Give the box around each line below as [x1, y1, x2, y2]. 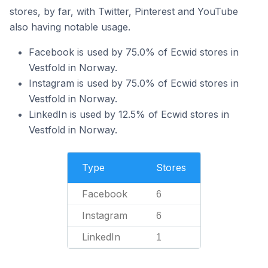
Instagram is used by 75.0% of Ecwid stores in [29, 77, 239, 89]
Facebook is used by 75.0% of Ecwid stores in [29, 46, 239, 58]
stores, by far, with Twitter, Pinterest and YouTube [10, 5, 238, 17]
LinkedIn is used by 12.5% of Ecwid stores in [29, 108, 229, 120]
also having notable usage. [10, 21, 130, 33]
